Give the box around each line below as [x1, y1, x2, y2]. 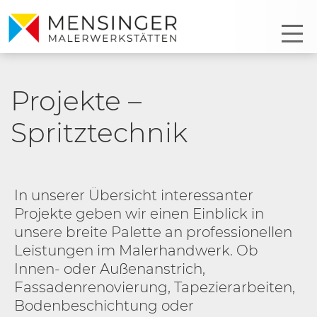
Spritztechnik [11, 116, 188, 149]
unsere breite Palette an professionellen [14, 224, 292, 241]
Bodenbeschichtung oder [14, 297, 194, 314]
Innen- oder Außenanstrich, [14, 260, 205, 277]
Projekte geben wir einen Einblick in [14, 205, 264, 222]
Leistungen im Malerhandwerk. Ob [14, 242, 258, 259]
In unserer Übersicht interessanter [14, 187, 253, 204]
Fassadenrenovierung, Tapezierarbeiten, [14, 279, 295, 296]
